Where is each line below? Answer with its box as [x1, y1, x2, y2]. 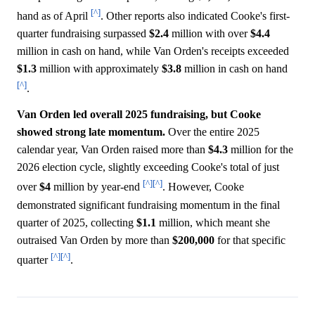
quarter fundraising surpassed [17, 27, 149, 40]
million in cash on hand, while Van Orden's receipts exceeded [17, 45, 289, 58]
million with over [169, 27, 250, 40]
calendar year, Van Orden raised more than [17, 143, 208, 156]
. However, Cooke [162, 181, 244, 193]
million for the [228, 143, 293, 156]
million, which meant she [156, 216, 270, 229]
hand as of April [17, 10, 91, 22]
